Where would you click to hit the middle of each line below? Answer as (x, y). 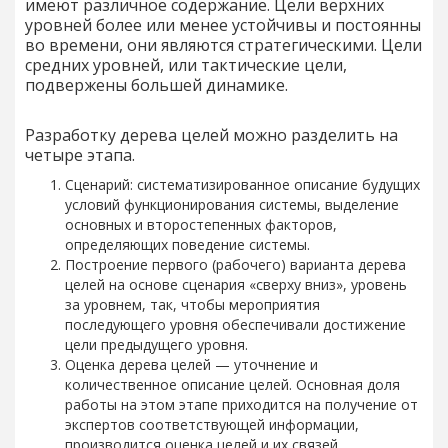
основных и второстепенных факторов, (201, 224)
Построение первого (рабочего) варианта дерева (235, 264)
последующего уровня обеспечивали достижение (235, 324)
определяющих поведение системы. (187, 244)
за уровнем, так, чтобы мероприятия (192, 304)
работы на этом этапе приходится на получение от (241, 404)
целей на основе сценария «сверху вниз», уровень (236, 284)
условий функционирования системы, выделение (232, 204)
